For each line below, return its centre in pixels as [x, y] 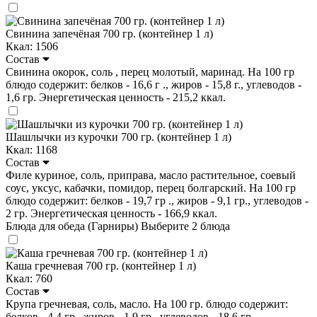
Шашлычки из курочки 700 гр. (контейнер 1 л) [119, 137]
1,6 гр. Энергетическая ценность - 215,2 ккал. [116, 97]
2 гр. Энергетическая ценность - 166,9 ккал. [111, 213]
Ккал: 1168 [31, 149]
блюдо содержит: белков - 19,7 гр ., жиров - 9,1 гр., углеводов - [157, 200]
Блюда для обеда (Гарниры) [73, 226]
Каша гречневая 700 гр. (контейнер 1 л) [101, 265]
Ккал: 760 [29, 278]
